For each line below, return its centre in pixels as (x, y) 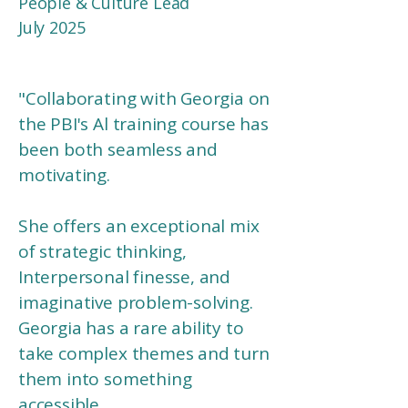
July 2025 (52, 27)
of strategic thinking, (102, 251)
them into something (105, 379)
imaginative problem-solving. (136, 302)
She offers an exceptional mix (139, 226)
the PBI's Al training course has (143, 124)
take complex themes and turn (144, 353)
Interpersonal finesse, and (125, 277)
